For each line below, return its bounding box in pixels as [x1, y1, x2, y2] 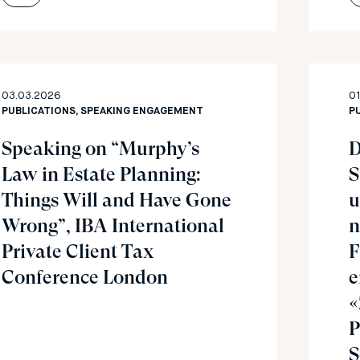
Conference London [2, 266, 168, 288]
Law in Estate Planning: [2, 163, 201, 186]
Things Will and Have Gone [2, 189, 231, 211]
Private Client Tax [2, 240, 154, 263]
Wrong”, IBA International [2, 215, 224, 237]
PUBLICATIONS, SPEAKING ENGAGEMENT [2, 106, 203, 117]
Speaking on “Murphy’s [2, 137, 199, 160]
